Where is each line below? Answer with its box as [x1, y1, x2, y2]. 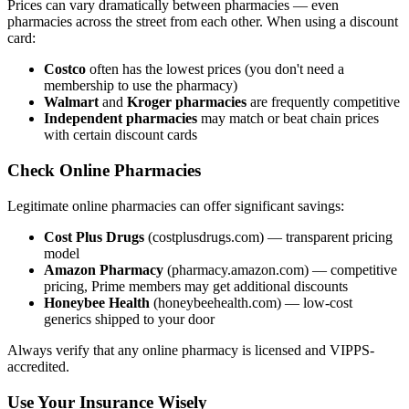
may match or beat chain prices [197, 110, 379, 127]
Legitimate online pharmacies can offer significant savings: [7, 197, 344, 214]
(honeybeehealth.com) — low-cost [150, 294, 352, 310]
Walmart [44, 94, 99, 110]
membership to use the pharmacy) [44, 78, 237, 94]
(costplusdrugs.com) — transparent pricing [144, 228, 393, 245]
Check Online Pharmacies [7, 161, 201, 181]
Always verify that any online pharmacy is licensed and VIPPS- [7, 341, 374, 358]
